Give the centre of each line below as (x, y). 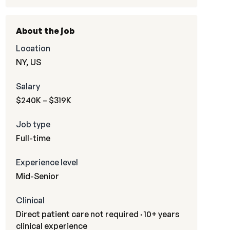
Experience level (47, 162)
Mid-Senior (37, 176)
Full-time (33, 138)
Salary (28, 86)
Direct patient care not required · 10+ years (98, 214)
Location (33, 48)
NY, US (28, 62)
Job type (33, 124)
